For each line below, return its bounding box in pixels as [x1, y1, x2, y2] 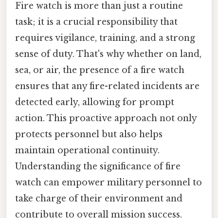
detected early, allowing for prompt [15, 96, 174, 108]
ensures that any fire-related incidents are [15, 80, 200, 91]
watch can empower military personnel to [15, 177, 202, 188]
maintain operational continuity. [15, 145, 160, 156]
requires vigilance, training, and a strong [15, 32, 195, 43]
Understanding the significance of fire [15, 161, 181, 172]
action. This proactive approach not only [15, 112, 197, 124]
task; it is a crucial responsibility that [15, 16, 178, 27]
